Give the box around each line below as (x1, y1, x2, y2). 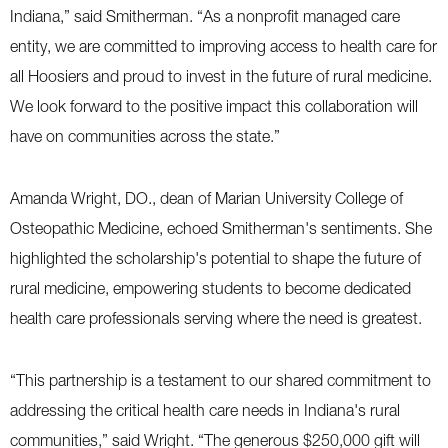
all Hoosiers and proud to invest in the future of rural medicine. (10, 67, 432, 85)
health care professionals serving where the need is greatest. (10, 309, 422, 327)
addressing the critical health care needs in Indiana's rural (10, 401, 400, 419)
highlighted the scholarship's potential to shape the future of (10, 249, 421, 267)
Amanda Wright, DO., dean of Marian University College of (10, 189, 403, 207)
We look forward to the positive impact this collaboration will (10, 97, 418, 115)
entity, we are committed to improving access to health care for (10, 37, 437, 55)
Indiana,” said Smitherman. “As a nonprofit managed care (10, 7, 400, 25)
